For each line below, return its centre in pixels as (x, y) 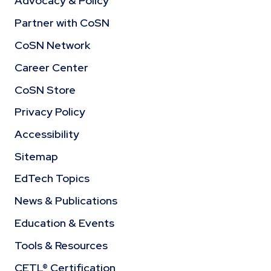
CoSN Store (45, 90)
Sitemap (36, 156)
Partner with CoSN (62, 22)
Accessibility (47, 134)
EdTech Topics (52, 178)
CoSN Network (52, 45)
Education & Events (64, 223)
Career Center (51, 67)
